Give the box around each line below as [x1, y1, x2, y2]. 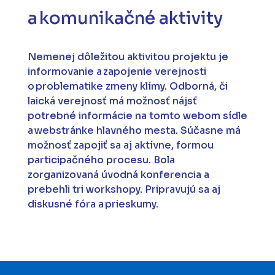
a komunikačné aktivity [27, 7, 223, 29]
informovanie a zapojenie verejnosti [27, 65, 206, 79]
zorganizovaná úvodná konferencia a [27, 168, 209, 182]
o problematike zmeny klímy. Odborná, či [27, 80, 228, 93]
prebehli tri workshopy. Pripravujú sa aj [27, 183, 220, 196]
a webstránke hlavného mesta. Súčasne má [27, 124, 241, 137]
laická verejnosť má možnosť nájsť [27, 95, 197, 108]
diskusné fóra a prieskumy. [27, 198, 158, 211]
